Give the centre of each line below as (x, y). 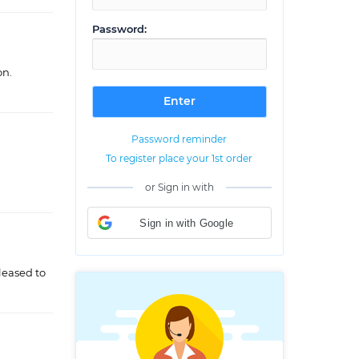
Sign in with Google (187, 223)
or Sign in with (179, 188)
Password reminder (179, 139)
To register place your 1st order (179, 159)
